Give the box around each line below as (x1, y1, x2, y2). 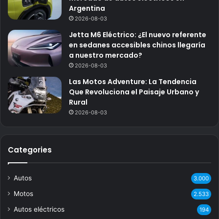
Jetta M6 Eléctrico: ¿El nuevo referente (69, 29, 206, 40)
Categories (8, 144, 52, 155)
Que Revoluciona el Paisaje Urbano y (69, 87, 199, 97)
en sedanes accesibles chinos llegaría (69, 40, 205, 50)
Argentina (69, 3, 105, 13)
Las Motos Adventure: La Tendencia (69, 76, 197, 87)
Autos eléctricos (14, 205, 65, 213)
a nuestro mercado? (69, 50, 142, 60)
